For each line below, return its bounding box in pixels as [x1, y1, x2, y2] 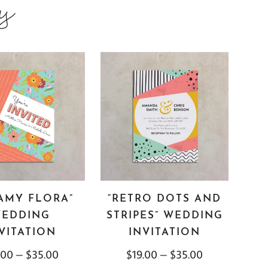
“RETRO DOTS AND [108, 194, 222, 205]
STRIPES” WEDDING [106, 211, 223, 221]
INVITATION [129, 227, 201, 238]
